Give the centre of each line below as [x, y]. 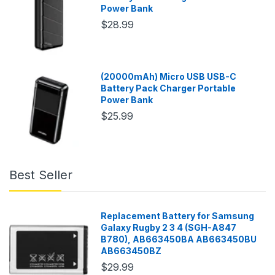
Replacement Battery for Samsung [178, 216]
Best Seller [41, 175]
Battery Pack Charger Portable [168, 88]
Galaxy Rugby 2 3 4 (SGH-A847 [169, 228]
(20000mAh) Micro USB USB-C [169, 77]
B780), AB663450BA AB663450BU [179, 239]
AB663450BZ [131, 251]
